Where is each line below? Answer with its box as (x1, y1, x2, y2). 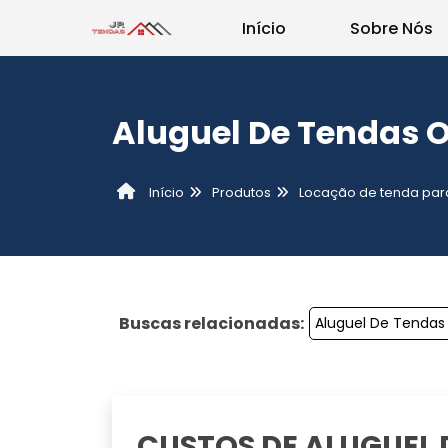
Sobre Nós (350, 16, 433, 40)
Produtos (212, 183, 271, 201)
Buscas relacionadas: (119, 311, 304, 335)
